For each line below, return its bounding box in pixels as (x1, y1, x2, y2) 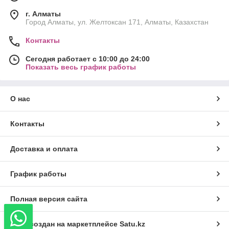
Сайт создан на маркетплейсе (10, 219, 120, 228)
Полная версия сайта (10, 194, 87, 203)
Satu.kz (120, 219, 145, 228)
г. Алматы (26, 9, 61, 18)
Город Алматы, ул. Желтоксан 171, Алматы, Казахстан (26, 17, 209, 26)
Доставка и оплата (10, 144, 78, 153)
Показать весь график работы (26, 62, 136, 71)
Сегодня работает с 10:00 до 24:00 (26, 54, 150, 63)
